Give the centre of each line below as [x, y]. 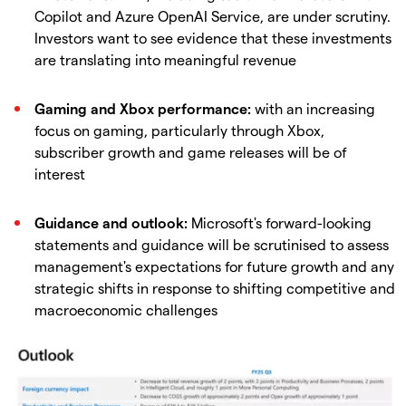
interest [60, 173]
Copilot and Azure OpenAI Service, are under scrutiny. [213, 15]
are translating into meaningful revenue [165, 59]
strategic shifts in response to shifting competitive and [215, 287]
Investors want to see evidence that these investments [213, 37]
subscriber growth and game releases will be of [191, 151]
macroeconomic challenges [126, 309]
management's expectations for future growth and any [214, 266]
